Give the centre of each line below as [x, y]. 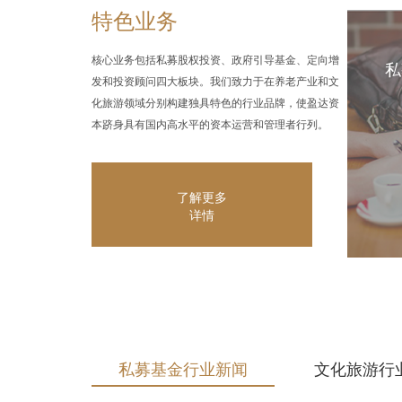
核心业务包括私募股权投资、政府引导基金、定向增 [215, 60]
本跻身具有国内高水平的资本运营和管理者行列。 [210, 124]
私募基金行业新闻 [183, 370]
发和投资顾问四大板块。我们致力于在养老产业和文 [215, 81]
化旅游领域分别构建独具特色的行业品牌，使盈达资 [215, 103]
